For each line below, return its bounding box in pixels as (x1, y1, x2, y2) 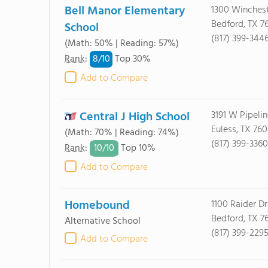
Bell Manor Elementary (65, 2, 185, 21)
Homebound (65, 196, 130, 215)
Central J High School (80, 108, 190, 127)
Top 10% (118, 141, 156, 157)
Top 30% (112, 51, 151, 68)
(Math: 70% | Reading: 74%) (65, 125, 179, 141)
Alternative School (65, 214, 141, 229)
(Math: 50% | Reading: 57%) (65, 36, 179, 51)
